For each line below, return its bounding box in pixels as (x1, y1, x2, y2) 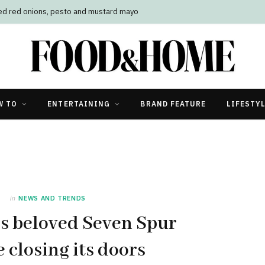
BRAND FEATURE (140, 99, 206, 108)
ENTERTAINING (47, 99, 111, 108)
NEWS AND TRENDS (18, 193, 86, 202)
